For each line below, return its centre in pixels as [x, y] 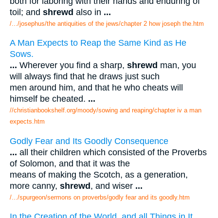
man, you [177, 65]
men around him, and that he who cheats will [96, 88]
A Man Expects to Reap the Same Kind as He [98, 43]
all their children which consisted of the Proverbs [112, 152]
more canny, [35, 186]
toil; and [26, 12]
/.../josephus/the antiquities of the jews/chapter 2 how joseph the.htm [107, 23]
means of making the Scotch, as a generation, [99, 174]
